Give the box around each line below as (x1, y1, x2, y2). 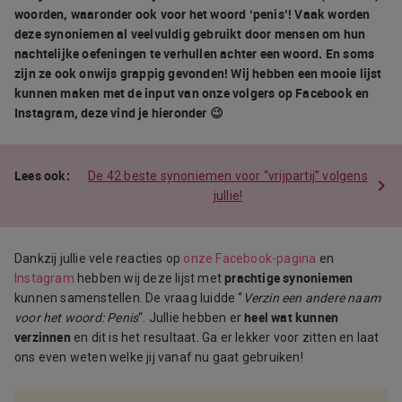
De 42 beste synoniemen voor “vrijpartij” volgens (88, 168, 368, 183)
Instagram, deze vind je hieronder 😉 (14, 103, 223, 121)
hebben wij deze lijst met (74, 270, 225, 285)
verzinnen (14, 328, 71, 345)
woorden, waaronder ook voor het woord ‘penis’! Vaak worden (14, 4, 371, 22)
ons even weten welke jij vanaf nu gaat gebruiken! (14, 349, 303, 364)
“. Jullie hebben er (138, 310, 245, 325)
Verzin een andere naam (242, 290, 381, 305)
